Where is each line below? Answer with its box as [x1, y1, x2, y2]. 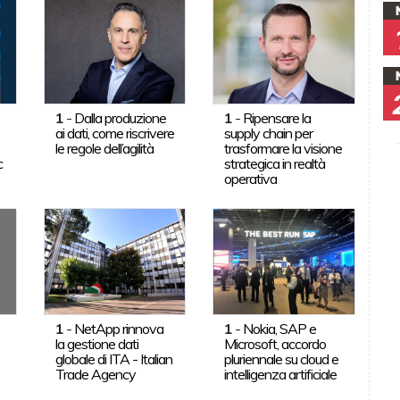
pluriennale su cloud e [224, 349, 339, 368]
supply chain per [224, 123, 313, 142]
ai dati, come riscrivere [54, 123, 174, 142]
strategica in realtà [224, 154, 326, 172]
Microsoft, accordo [224, 334, 327, 353]
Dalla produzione [73, 108, 166, 127]
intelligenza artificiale [224, 364, 337, 383]
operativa [224, 169, 278, 187]
